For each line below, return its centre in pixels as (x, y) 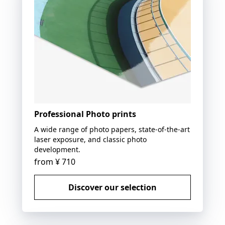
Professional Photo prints (85, 114)
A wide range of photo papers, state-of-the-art (112, 129)
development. (57, 149)
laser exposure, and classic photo (90, 139)
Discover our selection (113, 187)
